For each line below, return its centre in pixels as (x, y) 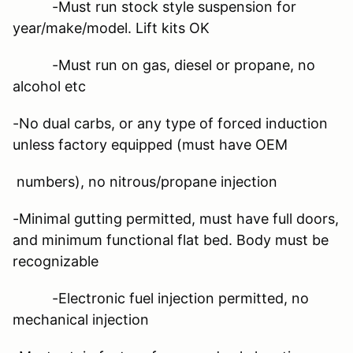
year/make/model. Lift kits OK (111, 28)
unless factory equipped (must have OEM (150, 144)
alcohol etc (49, 86)
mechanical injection (81, 319)
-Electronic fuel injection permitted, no (161, 298)
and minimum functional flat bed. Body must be (171, 240)
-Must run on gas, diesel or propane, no (164, 65)
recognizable (56, 261)
